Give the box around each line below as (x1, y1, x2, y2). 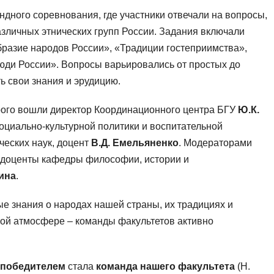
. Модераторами (179, 138, 252, 149)
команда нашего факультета (96, 261, 235, 272)
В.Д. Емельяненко (91, 138, 179, 149)
